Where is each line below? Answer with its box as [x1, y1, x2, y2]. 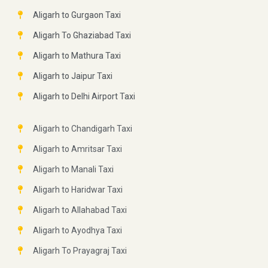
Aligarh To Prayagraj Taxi [32, 246, 127, 256]
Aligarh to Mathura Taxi [32, 51, 121, 61]
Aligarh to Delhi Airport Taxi [32, 92, 135, 102]
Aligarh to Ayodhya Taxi [32, 226, 122, 236]
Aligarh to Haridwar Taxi [32, 185, 123, 195]
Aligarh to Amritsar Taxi [32, 144, 122, 154]
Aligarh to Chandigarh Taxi [32, 124, 132, 134]
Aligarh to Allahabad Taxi [32, 205, 127, 215]
